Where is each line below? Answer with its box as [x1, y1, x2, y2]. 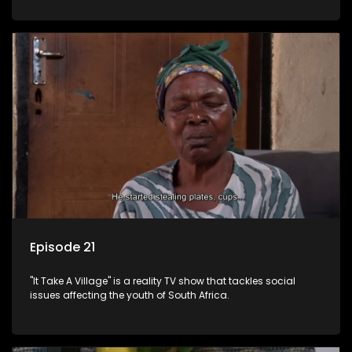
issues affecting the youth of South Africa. [30, 288, 229, 302]
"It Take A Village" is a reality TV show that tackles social [30, 274, 295, 288]
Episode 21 [30, 238, 95, 257]
